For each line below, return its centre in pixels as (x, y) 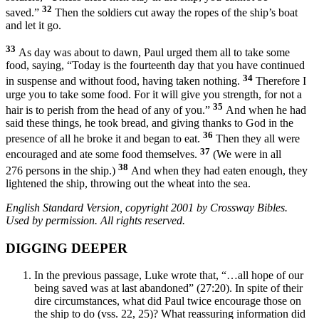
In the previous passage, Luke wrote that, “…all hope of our (169, 276)
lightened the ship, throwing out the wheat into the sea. (128, 183)
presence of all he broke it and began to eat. (104, 139)
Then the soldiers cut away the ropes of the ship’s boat (175, 12)
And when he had (265, 110)
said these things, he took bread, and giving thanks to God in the (150, 122)
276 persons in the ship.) (62, 170)
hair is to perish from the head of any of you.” (109, 110)
